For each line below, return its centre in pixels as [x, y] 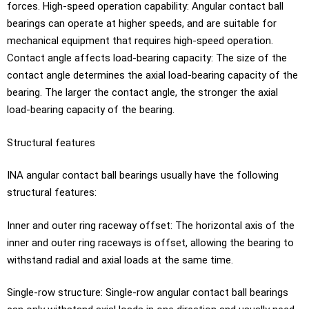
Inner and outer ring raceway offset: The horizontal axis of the [151, 225]
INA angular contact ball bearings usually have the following [143, 175]
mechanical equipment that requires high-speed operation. [140, 41]
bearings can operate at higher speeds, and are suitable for [142, 23]
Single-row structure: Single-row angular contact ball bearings [148, 292]
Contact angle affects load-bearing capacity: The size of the [147, 58]
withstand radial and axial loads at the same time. [120, 260]
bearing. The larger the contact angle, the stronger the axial [142, 92]
